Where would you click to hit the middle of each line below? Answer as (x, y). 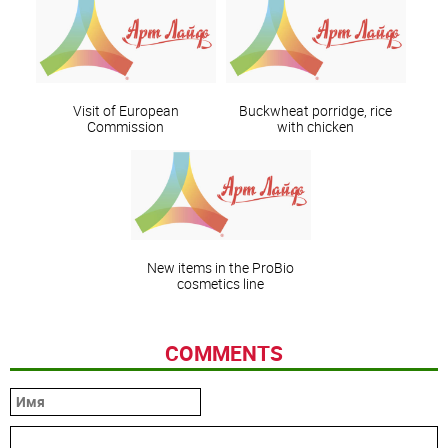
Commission (125, 127)
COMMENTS (224, 352)
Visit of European (125, 111)
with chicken (315, 127)
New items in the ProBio (220, 268)
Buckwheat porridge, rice (315, 111)
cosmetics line (220, 284)
